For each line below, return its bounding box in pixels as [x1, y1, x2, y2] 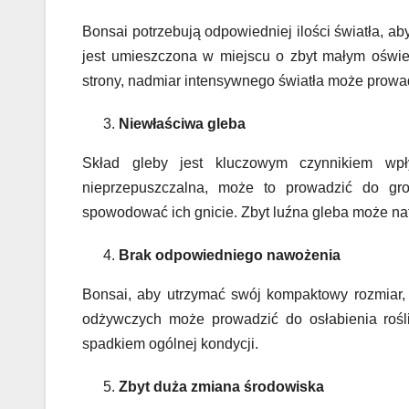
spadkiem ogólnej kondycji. [82, 336, 258, 352]
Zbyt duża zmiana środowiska [119, 379, 324, 395]
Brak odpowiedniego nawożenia [119, 247, 341, 264]
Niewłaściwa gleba [119, 116, 246, 132]
